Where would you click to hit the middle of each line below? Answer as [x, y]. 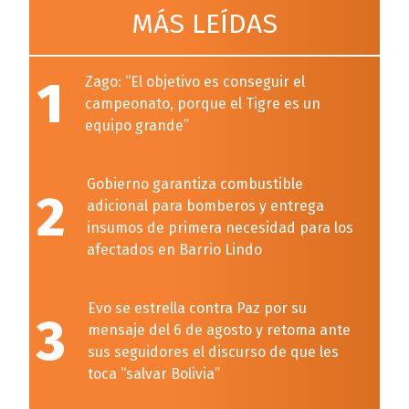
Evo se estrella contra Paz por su [197, 308]
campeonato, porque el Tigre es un [203, 104]
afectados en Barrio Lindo [174, 250]
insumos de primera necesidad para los [220, 228]
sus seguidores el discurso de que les [213, 352]
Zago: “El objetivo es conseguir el [195, 82]
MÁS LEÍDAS [204, 24]
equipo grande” [137, 126]
